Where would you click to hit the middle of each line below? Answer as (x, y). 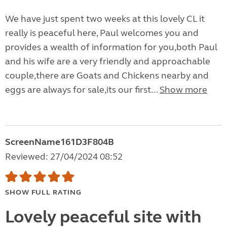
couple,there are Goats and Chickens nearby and (107, 76)
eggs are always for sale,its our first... (82, 90)
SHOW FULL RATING (43, 193)
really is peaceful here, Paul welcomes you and (102, 33)
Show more (183, 90)
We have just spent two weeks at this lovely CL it (105, 19)
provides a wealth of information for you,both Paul (111, 47)
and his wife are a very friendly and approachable (108, 62)
